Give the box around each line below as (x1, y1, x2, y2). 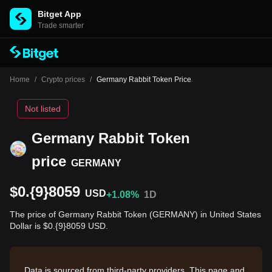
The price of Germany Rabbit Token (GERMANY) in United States (10, 209, 261, 219)
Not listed (25, 104, 61, 114)
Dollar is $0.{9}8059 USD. (10, 221, 108, 231)
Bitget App (38, 9, 81, 19)
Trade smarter (38, 21, 84, 30)
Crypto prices (41, 75, 85, 84)
